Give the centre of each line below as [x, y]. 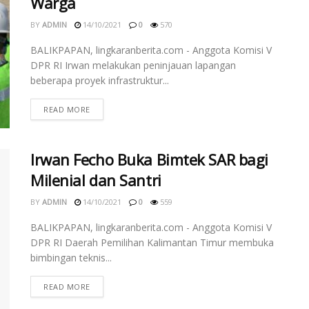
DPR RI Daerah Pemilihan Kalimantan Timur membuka [152, 243]
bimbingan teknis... [71, 258]
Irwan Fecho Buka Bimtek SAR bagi [149, 160]
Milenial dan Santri [96, 180]
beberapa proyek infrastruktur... [100, 80]
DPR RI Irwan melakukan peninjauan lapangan [133, 65]
